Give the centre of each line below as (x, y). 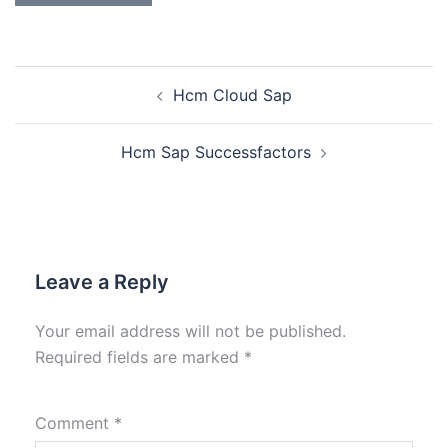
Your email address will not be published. (190, 331)
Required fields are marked (139, 357)
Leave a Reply (102, 282)
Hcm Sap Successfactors (216, 152)
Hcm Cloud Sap (232, 95)
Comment (74, 423)
